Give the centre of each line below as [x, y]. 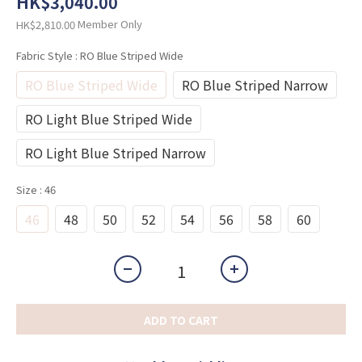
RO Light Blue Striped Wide [109, 119]
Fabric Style [46, 56]
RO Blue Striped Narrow [255, 85]
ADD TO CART [181, 320]
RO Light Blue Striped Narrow [116, 153]
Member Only [110, 24]
